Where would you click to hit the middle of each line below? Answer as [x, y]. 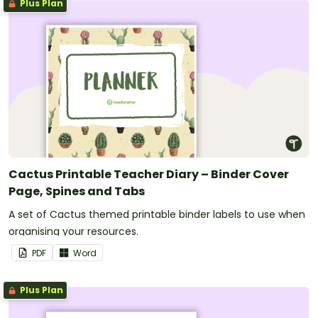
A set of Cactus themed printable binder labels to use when [157, 214]
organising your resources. [73, 231]
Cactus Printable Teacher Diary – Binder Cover [149, 174]
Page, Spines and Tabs [77, 191]
